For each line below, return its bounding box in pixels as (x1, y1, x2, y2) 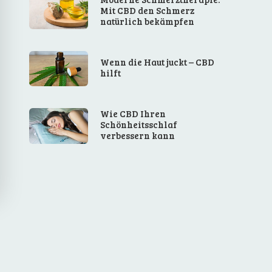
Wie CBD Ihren (100, 107, 166, 120)
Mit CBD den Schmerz (100, 4, 195, 16)
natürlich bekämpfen (100, 15, 195, 27)
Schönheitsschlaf (100, 118, 178, 131)
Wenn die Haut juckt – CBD (100, 56, 215, 69)
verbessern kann (100, 129, 175, 142)
